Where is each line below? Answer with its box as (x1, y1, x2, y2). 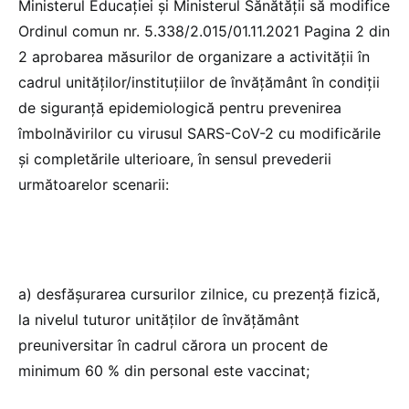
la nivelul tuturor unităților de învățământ (18, 309, 299, 329)
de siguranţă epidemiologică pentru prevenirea (18, 98, 341, 117)
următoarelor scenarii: (18, 174, 169, 194)
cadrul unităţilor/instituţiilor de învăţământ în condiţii (18, 72, 380, 91)
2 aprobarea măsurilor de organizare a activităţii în (18, 47, 370, 66)
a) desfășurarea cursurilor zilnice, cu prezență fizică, (18, 284, 380, 303)
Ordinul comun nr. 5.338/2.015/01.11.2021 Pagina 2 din (18, 21, 390, 40)
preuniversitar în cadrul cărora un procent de (18, 335, 328, 354)
